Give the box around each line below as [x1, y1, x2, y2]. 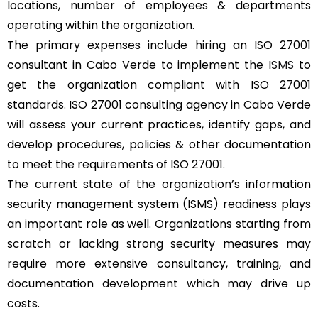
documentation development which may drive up [7, 275, 311, 292]
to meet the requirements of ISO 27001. [7, 155, 225, 172]
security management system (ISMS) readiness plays [7, 195, 311, 212]
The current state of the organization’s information [7, 175, 311, 192]
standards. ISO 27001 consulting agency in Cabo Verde [7, 96, 311, 113]
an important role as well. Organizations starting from [7, 215, 311, 232]
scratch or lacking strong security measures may [7, 235, 311, 252]
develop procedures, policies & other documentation [7, 136, 311, 153]
